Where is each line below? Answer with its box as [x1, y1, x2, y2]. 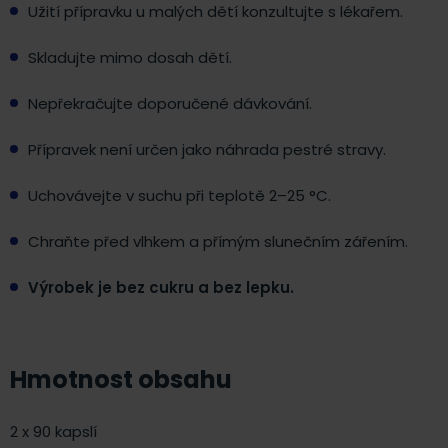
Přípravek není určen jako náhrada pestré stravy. [28, 139, 386, 161]
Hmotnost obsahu [10, 363, 232, 397]
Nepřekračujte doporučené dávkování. [28, 93, 312, 115]
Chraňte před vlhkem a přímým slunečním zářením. [28, 231, 408, 253]
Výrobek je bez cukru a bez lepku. [28, 277, 294, 299]
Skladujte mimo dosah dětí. [28, 47, 232, 69]
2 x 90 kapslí [10, 421, 97, 443]
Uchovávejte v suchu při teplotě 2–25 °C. [28, 185, 331, 207]
